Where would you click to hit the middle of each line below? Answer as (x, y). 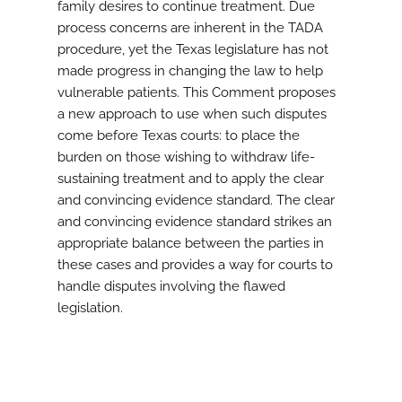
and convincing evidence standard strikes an (195, 222)
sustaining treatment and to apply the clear (191, 179)
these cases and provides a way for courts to (195, 265)
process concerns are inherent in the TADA (190, 28)
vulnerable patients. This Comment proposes (197, 93)
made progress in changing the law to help (190, 71)
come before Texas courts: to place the (179, 136)
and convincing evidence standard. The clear (196, 201)
